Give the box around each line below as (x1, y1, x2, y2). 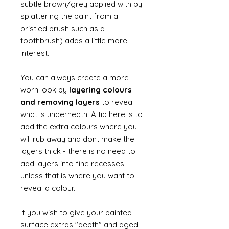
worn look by (20, 85, 69, 95)
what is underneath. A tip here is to (20, 109, 143, 119)
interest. (20, 48, 51, 58)
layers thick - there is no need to (20, 146, 135, 156)
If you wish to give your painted (20, 208, 132, 217)
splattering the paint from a (20, 11, 118, 21)
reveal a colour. (20, 183, 77, 193)
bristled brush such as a (20, 24, 105, 33)
